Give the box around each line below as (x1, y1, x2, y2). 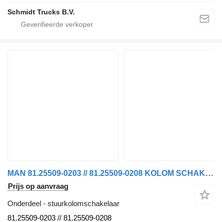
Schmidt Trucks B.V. (7, 8, 75, 16)
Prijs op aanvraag (8, 182, 68, 191)
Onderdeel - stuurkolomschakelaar (7, 199, 119, 208)
